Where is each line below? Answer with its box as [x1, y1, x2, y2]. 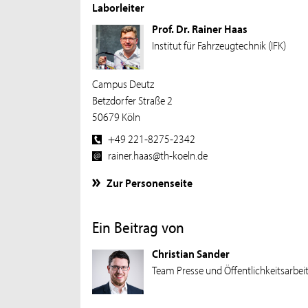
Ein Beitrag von [92, 217, 185, 238]
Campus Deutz [92, 76, 155, 91]
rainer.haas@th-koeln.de [108, 146, 208, 162]
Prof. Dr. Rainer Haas [151, 20, 247, 36]
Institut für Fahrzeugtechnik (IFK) [151, 36, 286, 52]
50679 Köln [92, 109, 141, 124]
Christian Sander [151, 245, 230, 261]
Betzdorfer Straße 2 [92, 92, 173, 108]
